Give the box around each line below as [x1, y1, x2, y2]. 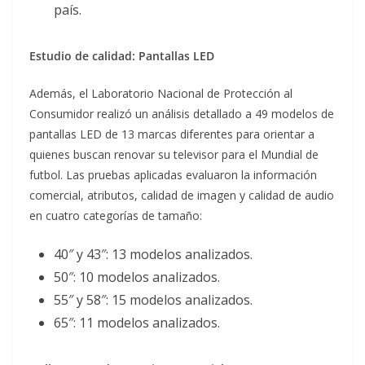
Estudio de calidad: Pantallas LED [29, 48, 214, 64]
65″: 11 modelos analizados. [54, 314, 220, 332]
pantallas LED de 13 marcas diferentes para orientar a [29, 126, 314, 143]
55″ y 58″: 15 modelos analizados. [54, 291, 253, 310]
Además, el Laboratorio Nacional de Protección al [29, 86, 292, 102]
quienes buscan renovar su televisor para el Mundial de [29, 147, 319, 163]
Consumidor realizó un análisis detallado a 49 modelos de [29, 106, 334, 122]
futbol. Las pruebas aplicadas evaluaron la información [29, 167, 317, 183]
